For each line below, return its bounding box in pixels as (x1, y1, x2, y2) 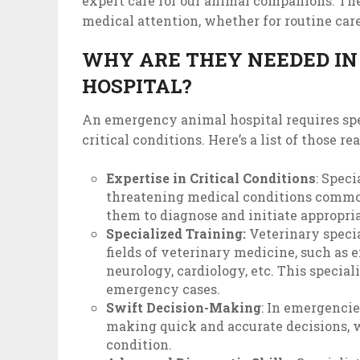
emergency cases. (106, 280, 221, 298)
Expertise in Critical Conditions (106, 170, 317, 187)
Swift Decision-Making (106, 299, 262, 317)
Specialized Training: (106, 225, 250, 243)
